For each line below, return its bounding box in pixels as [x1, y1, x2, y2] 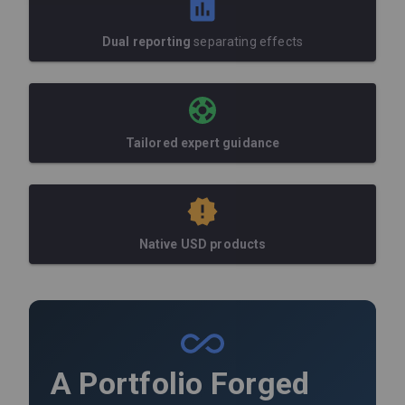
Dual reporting [102, 33, 192, 49]
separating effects [191, 33, 303, 49]
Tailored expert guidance [125, 135, 280, 150]
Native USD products [138, 236, 267, 251]
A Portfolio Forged [51, 364, 310, 401]
